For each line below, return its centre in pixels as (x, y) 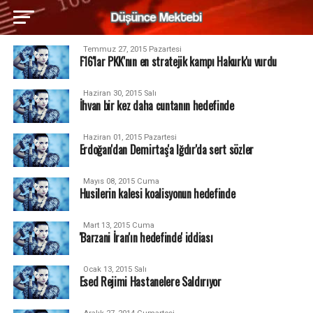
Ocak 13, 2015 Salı (115, 269)
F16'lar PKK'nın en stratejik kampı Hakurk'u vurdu (178, 61)
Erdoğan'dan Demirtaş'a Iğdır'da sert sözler (166, 150)
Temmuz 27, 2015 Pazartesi (132, 49)
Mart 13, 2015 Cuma (118, 225)
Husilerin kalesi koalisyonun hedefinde (157, 194)
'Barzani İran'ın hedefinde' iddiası (146, 238)
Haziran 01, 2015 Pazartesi (130, 137)
